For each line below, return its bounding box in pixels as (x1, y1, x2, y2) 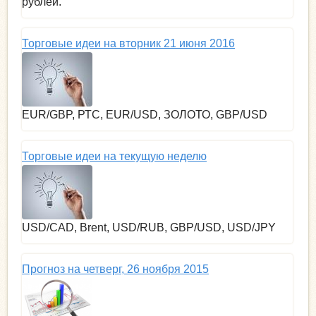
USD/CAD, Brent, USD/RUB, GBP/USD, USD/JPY (22, 221, 276, 233)
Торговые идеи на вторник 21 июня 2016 (22, 37, 235, 49)
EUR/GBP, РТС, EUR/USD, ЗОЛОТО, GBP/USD (22, 108, 267, 121)
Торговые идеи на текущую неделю (22, 150, 207, 162)
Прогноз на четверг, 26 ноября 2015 (22, 262, 209, 275)
